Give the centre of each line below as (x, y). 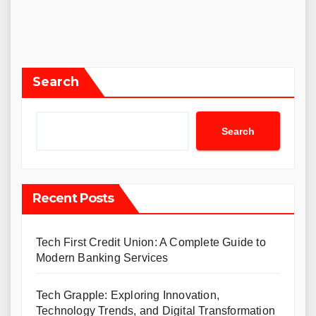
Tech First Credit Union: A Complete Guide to (151, 242)
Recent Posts (73, 198)
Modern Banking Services (102, 258)
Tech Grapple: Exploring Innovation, (128, 295)
